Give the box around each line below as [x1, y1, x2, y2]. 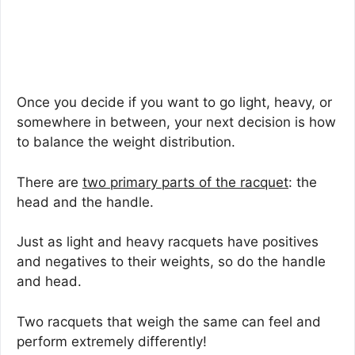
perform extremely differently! [17, 333, 207, 349]
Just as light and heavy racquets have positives [17, 234, 319, 250]
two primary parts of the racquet [82, 174, 288, 190]
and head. [17, 273, 82, 290]
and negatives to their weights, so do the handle [17, 254, 326, 270]
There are [17, 174, 82, 190]
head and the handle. [17, 193, 154, 210]
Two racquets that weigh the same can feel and [17, 313, 321, 330]
